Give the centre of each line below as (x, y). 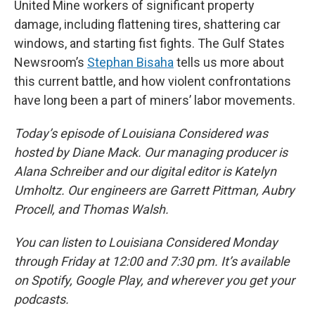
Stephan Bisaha (130, 63)
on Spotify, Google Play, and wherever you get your (154, 281)
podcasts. (43, 300)
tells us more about (229, 63)
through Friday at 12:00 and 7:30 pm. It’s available (152, 262)
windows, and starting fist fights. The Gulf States (149, 44)
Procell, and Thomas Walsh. (93, 210)
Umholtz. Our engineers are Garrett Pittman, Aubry (154, 191)
